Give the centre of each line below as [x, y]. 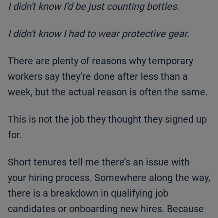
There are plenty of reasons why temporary [100, 61]
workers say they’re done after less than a [98, 76]
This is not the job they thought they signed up [107, 119]
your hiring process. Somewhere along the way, [109, 177]
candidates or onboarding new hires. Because [106, 209]
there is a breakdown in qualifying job [88, 193]
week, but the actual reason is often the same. [108, 92]
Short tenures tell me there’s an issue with [99, 162]
